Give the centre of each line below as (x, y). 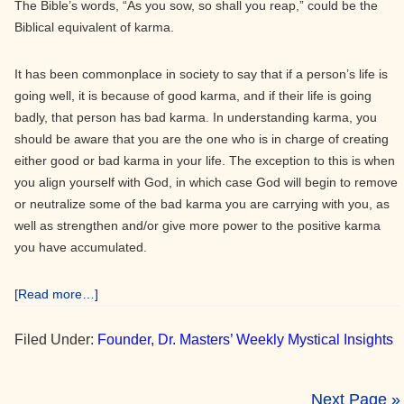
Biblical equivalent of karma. (94, 27)
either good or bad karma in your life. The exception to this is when (205, 161)
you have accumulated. (81, 247)
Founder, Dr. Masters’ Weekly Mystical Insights (245, 340)
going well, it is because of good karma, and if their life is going (193, 96)
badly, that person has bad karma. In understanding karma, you (196, 117)
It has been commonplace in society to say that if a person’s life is (201, 74)
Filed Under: (56, 340)
